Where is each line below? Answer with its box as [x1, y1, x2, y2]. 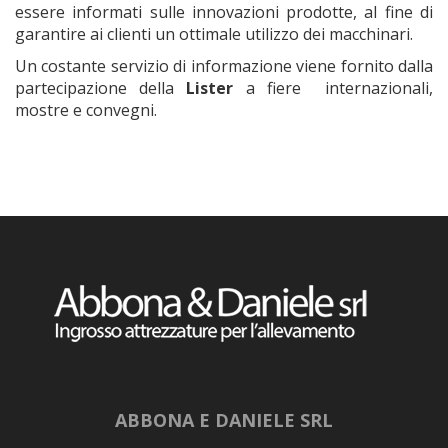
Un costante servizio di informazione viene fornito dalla [15, 55, 433, 78]
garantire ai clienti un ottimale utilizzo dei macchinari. [15, 23, 413, 46]
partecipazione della [15, 77, 187, 100]
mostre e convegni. [15, 99, 157, 122]
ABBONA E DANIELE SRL [115, 408, 333, 433]
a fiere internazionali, [233, 77, 434, 100]
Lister [186, 77, 234, 100]
